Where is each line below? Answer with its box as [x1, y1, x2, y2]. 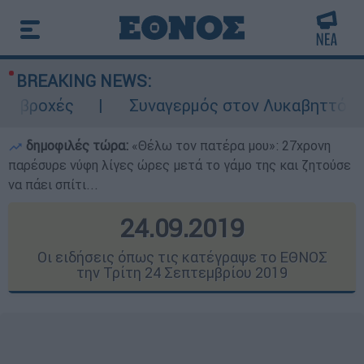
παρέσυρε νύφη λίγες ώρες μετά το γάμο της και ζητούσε [8, 157, 351, 173]
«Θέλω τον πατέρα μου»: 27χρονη [132, 137, 331, 154]
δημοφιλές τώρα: [23, 137, 132, 154]
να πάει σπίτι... [8, 176, 98, 193]
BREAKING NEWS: [16, 71, 151, 91]
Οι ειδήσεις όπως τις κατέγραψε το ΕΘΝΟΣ [37, 248, 327, 266]
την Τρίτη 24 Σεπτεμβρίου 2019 [76, 263, 288, 282]
